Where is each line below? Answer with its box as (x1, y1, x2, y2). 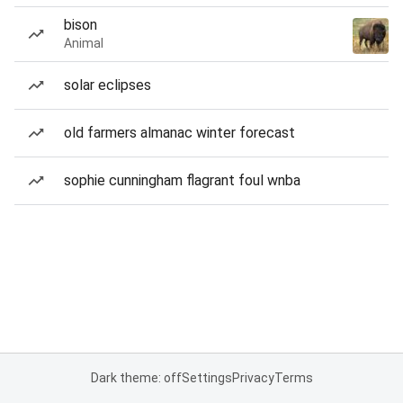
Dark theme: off (90, 371, 182, 385)
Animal (64, 36, 103, 50)
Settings (181, 371, 232, 385)
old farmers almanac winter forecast (64, 124, 295, 141)
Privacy (231, 371, 274, 385)
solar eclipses (64, 76, 151, 94)
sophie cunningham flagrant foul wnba (64, 172, 300, 189)
